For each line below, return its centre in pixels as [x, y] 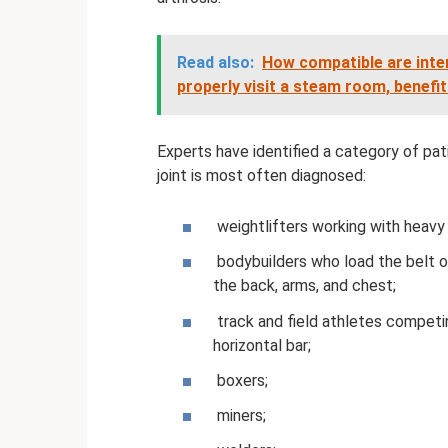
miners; [239, 415]
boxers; [240, 380]
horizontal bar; [262, 345]
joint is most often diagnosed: [261, 175]
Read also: [215, 62]
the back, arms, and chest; [304, 286]
